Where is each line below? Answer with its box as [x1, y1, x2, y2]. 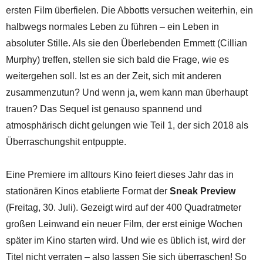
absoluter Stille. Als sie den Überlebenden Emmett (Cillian [6, 38, 247, 48]
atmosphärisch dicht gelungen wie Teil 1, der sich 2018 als [6, 120, 248, 130]
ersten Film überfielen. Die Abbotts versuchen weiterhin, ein [6, 5, 253, 15]
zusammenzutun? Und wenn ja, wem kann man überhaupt [6, 87, 248, 97]
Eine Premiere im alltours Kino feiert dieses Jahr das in [6, 169, 234, 180]
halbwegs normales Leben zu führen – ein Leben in [6, 21, 219, 32]
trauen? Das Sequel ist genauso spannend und [6, 103, 202, 114]
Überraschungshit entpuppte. [6, 136, 126, 147]
